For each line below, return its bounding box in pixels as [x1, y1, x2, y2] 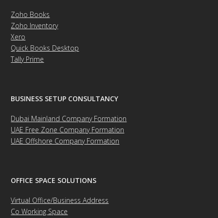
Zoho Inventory [11, 21, 58, 31]
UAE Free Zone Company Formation [11, 125, 125, 135]
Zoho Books [11, 10, 50, 19]
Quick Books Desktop [11, 43, 79, 53]
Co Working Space [11, 207, 68, 217]
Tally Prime [11, 54, 44, 64]
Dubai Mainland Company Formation [11, 114, 127, 124]
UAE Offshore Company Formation [11, 136, 120, 146]
